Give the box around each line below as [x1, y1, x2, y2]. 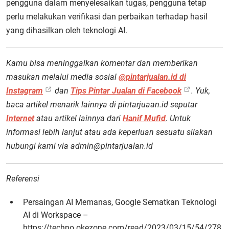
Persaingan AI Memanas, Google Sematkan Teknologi [23, 197, 217, 207]
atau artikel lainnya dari [34, 113, 123, 123]
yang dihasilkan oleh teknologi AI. [6, 26, 127, 35]
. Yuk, [191, 86, 210, 96]
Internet [6, 113, 34, 123]
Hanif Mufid [123, 113, 166, 123]
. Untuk [166, 113, 191, 123]
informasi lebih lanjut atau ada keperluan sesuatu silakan [6, 127, 213, 137]
